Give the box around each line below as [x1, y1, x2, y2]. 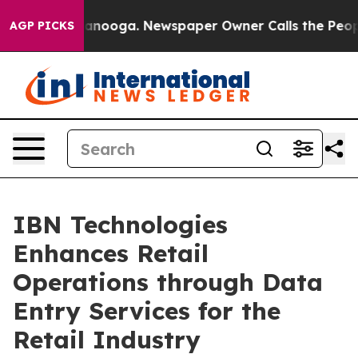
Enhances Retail [13, 238, 209, 268]
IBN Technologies [13, 209, 228, 240]
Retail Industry [13, 324, 201, 355]
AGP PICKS [10, 18, 74, 33]
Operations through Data [13, 267, 323, 297]
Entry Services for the [13, 296, 280, 326]
